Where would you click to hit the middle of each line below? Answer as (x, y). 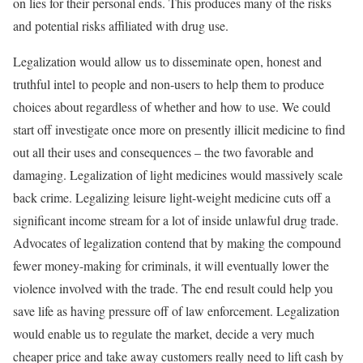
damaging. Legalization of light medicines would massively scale (178, 175)
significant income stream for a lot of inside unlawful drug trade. (176, 220)
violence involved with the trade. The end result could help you (173, 288)
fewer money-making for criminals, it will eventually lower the (171, 265)
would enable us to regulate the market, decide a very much (164, 333)
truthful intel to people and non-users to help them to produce (169, 84)
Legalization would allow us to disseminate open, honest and (167, 61)
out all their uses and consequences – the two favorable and (163, 152)
